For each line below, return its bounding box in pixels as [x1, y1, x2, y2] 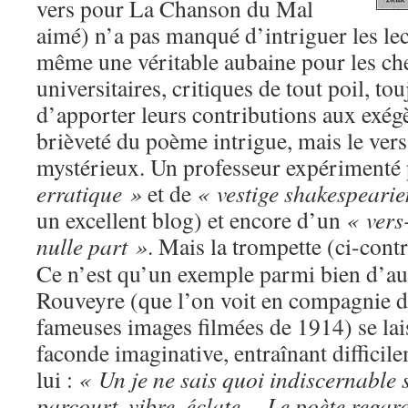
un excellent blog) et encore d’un [36, 204, 346, 235]
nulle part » [36, 230, 148, 261]
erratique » [36, 178, 142, 209]
